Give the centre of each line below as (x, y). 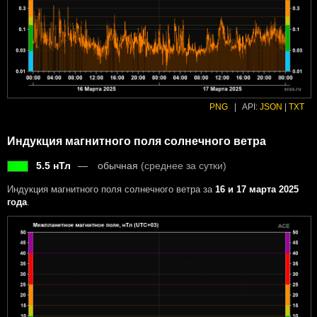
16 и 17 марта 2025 (257, 189)
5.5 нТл (53, 165)
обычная (119, 165)
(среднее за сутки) (184, 165)
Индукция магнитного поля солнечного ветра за (111, 189)
